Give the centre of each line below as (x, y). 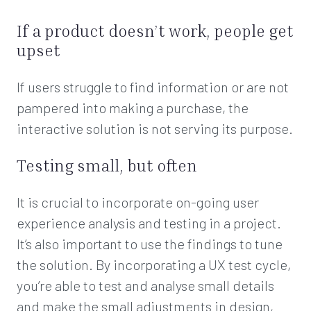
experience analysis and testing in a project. (149, 223)
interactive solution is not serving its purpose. (155, 128)
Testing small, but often (107, 165)
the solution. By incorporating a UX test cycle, (154, 264)
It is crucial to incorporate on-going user (138, 202)
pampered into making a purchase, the (133, 108)
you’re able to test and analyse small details (145, 285)
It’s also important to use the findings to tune (150, 244)
